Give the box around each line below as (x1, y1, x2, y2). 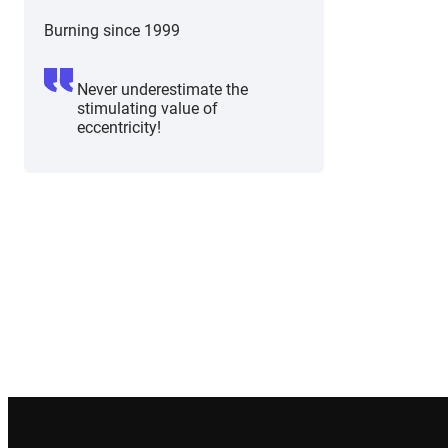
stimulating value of (77, 99, 218, 119)
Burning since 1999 (44, 21, 180, 41)
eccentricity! (77, 118, 161, 138)
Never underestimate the (77, 80, 248, 100)
